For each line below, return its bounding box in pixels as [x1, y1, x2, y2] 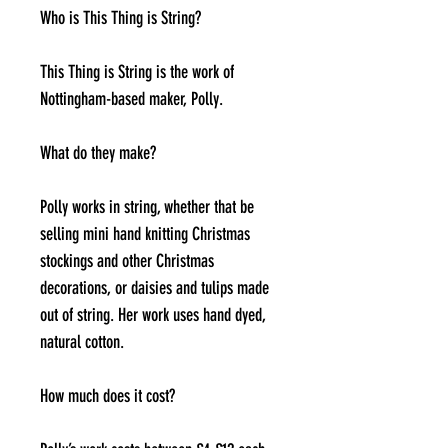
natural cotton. [40, 331, 124, 353]
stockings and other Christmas [40, 250, 214, 272]
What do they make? [40, 142, 156, 164]
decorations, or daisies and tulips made [40, 277, 269, 299]
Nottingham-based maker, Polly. [40, 88, 223, 110]
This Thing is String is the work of [40, 61, 234, 83]
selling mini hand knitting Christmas [40, 223, 250, 245]
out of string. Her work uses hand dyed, [40, 304, 265, 326]
